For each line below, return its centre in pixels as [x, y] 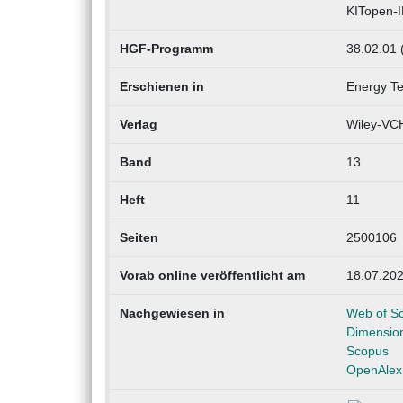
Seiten [139, 238]
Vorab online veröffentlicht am [212, 276]
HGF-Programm [166, 49]
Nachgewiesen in [172, 313]
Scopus [367, 351]
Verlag [138, 125]
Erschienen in [161, 87]
